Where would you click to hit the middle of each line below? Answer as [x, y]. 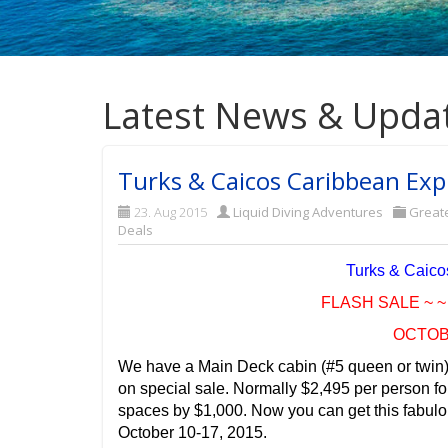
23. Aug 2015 [170, 211]
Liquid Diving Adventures [308, 211]
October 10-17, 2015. [192, 432]
